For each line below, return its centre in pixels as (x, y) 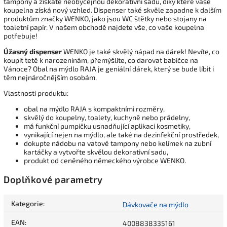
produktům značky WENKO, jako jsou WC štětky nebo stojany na (105, 18)
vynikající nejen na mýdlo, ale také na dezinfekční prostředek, (121, 134)
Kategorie (27, 204)
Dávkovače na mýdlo (156, 205)
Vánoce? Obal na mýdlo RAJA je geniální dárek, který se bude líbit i (109, 68)
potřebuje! (21, 35)
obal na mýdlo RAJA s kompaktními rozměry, (94, 108)
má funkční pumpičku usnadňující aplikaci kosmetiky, (107, 126)
